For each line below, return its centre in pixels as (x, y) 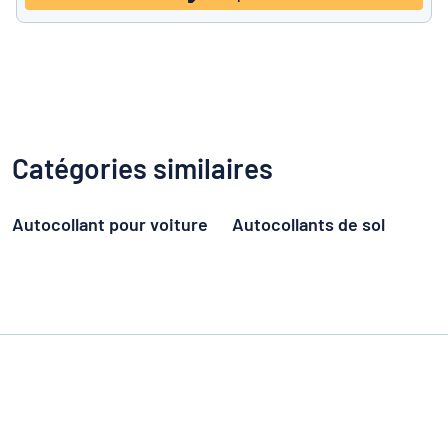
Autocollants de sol (308, 224)
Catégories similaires (142, 168)
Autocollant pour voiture (110, 224)
